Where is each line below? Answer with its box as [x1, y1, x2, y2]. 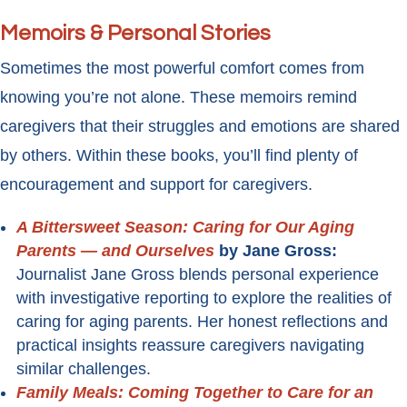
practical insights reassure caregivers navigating [16, 336, 364, 355]
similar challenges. [16, 360, 151, 379]
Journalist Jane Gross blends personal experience [16, 265, 379, 284]
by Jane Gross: [214, 242, 337, 261]
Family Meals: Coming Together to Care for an [16, 383, 373, 402]
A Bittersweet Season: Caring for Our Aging [16, 218, 354, 237]
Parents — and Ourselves [16, 242, 214, 261]
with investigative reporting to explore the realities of [16, 289, 392, 308]
